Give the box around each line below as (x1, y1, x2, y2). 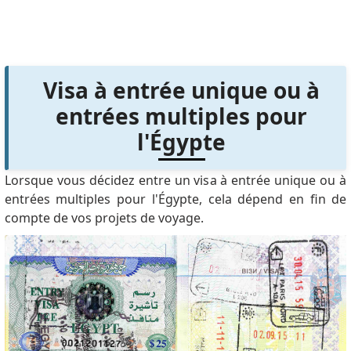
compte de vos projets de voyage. (4, 209, 204, 227)
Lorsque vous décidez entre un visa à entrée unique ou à (4, 172, 347, 190)
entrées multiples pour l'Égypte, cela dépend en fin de (4, 190, 347, 208)
